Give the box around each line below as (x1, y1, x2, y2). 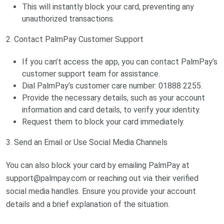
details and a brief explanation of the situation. (6, 199, 169, 209)
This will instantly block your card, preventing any (22, 1, 194, 11)
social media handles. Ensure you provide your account (6, 186, 196, 196)
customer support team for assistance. (22, 68, 160, 78)
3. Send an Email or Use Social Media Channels (6, 137, 167, 147)
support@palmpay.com (6, 173, 86, 183)
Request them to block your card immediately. (22, 116, 184, 126)
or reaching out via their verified (86, 173, 198, 183)
